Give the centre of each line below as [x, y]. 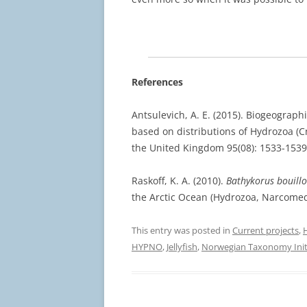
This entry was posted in [182, 230]
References [157, 82]
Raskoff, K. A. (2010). [179, 180]
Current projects [266, 230]
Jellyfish [182, 246]
